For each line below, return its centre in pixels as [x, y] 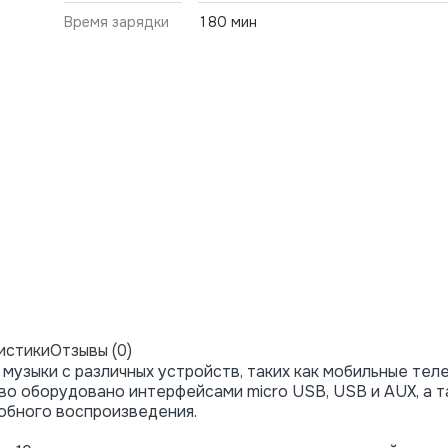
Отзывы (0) [91, 350]
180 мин [227, 21]
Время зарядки [116, 21]
